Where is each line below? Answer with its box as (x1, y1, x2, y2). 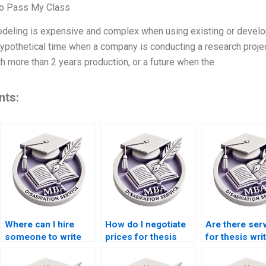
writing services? (104, 244, 179, 255)
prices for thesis (104, 232, 177, 243)
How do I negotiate (104, 219, 186, 230)
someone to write (4, 232, 81, 243)
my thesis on (4, 244, 61, 255)
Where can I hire (4, 219, 74, 230)
